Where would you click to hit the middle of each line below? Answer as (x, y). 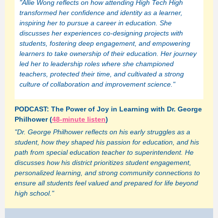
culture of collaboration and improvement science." (97, 84)
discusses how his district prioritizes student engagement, (103, 163)
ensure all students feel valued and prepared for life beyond (106, 183)
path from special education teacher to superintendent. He (104, 152)
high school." (34, 193)
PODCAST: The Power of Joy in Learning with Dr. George (108, 109)
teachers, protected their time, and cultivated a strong (102, 74)
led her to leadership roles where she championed (97, 64)
